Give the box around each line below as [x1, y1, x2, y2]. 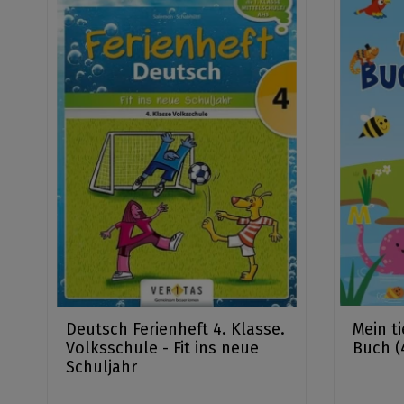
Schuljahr [66, 356, 138, 377]
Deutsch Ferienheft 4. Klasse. [66, 318, 286, 339]
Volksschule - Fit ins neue [66, 337, 260, 358]
